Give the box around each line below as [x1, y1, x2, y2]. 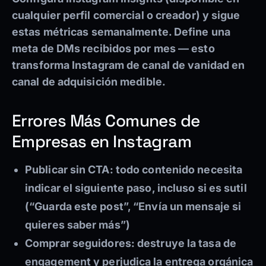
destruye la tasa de [134, 237, 236, 250]
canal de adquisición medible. [12, 75, 166, 88]
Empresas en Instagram [12, 131, 192, 153]
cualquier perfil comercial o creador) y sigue [12, 9, 240, 22]
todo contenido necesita [113, 163, 243, 176]
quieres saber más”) [25, 218, 130, 232]
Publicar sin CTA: [25, 163, 113, 176]
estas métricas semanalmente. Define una [12, 26, 230, 39]
